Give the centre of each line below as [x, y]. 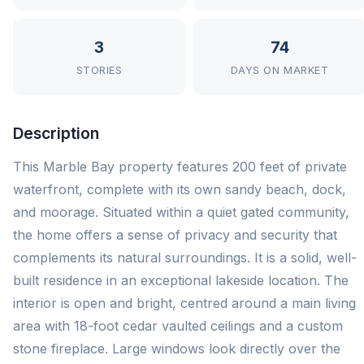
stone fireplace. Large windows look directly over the [177, 349]
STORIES [99, 70]
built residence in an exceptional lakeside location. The [181, 280]
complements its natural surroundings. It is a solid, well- [185, 258]
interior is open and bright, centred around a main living [184, 303]
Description [56, 133]
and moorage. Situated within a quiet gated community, [181, 212]
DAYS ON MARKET [279, 70]
